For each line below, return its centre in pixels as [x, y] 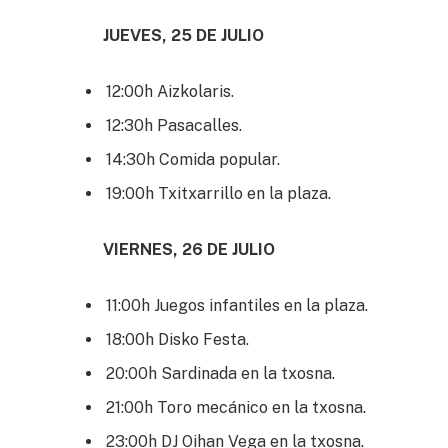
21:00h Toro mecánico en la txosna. [236, 407]
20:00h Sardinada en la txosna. [220, 373]
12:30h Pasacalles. [174, 125]
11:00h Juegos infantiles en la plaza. [237, 305]
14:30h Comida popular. [193, 159]
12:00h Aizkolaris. [170, 91]
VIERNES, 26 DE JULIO [189, 249]
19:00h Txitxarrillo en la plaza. [218, 194]
